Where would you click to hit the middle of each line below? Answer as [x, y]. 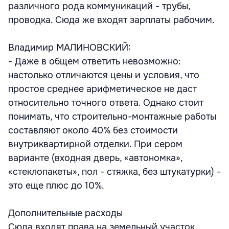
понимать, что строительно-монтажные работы [112, 116]
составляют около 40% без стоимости [93, 130]
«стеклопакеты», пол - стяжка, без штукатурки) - [114, 171]
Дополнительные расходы [65, 213]
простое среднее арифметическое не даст [102, 89]
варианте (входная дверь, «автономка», [95, 158]
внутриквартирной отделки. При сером [95, 144]
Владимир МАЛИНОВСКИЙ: [70, 47]
